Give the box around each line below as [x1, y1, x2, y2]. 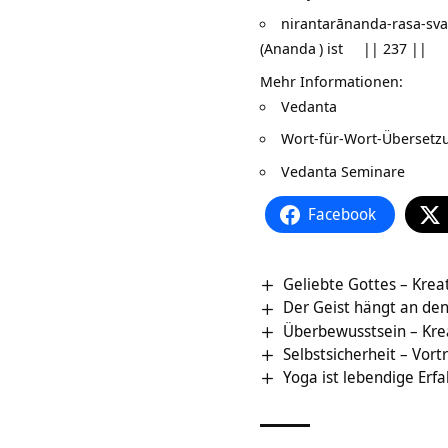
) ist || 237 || [319, 38, 427, 59]
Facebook [308, 203, 376, 226]
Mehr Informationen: [260, 70, 403, 91]
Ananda [264, 38, 316, 59]
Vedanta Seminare [281, 160, 405, 181]
